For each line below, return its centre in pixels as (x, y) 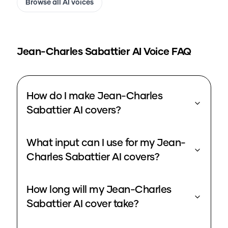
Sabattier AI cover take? (82, 204)
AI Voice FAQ (161, 52)
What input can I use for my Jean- (106, 143)
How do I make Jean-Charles (94, 96)
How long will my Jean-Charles (99, 190)
